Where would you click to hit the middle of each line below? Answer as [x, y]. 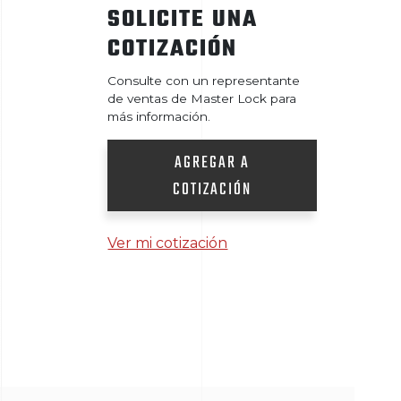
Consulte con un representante [204, 80]
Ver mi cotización [168, 243]
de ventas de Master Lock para [202, 98]
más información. [159, 116]
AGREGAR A [213, 164]
